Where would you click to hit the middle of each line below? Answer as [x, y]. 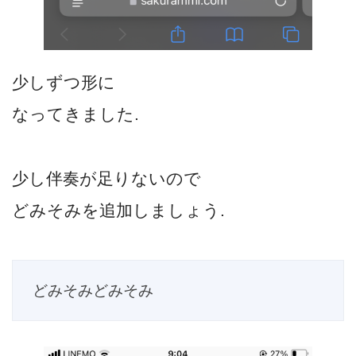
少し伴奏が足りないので [106, 179]
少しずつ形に [64, 82]
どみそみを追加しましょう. [118, 211]
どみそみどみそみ [93, 290]
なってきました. [75, 114]
